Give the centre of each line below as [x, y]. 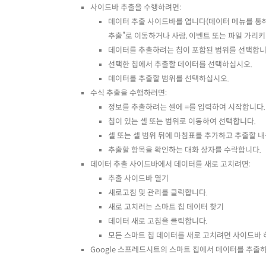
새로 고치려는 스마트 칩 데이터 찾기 [167, 207]
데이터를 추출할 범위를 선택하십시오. [170, 79]
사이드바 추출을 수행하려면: [136, 8]
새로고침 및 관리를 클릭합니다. [159, 193]
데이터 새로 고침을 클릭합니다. [159, 221]
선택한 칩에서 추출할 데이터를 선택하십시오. [181, 65]
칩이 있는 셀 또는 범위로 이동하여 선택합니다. [183, 122]
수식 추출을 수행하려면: [129, 93]
